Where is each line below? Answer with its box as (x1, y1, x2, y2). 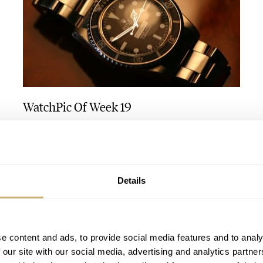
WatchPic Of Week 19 (22, 97, 131, 114)
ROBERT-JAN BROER (22, 137, 88, 147)
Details (117, 175, 146, 186)
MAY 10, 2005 (193, 137, 241, 147)
